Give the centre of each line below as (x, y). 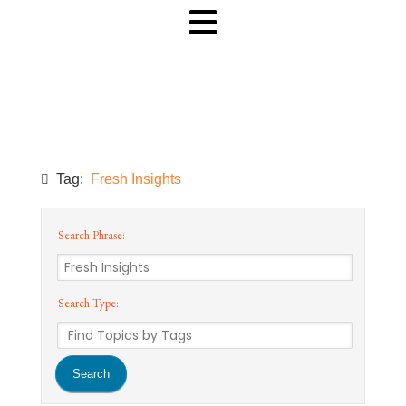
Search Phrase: (90, 235)
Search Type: (87, 303)
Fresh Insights (135, 179)
